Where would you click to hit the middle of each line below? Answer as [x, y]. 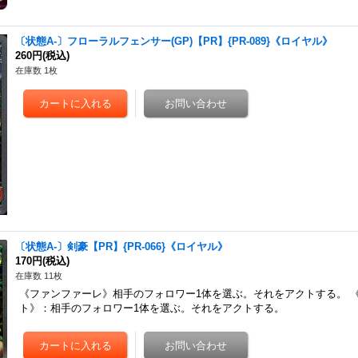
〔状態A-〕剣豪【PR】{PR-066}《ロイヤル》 [122, 247]
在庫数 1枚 [37, 70]
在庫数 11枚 [39, 276]
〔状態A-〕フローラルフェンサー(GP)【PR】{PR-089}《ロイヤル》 [174, 41]
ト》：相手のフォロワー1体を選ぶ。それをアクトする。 [152, 308]
